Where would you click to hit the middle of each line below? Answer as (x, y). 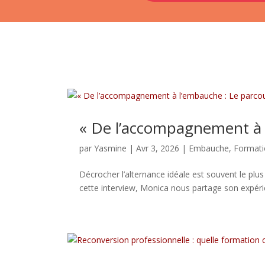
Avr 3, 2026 (158, 148)
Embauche (209, 148)
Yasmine (111, 148)
